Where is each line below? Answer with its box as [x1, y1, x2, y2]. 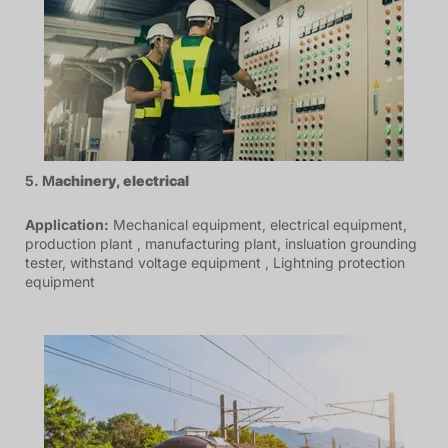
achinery [55, 172, 116, 190]
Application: [25, 215, 109, 233]
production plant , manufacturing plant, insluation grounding [25, 234, 417, 252]
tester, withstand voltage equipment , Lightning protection [25, 253, 405, 271]
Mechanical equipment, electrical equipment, [109, 215, 407, 233]
